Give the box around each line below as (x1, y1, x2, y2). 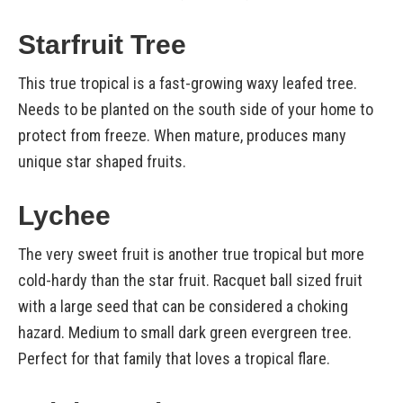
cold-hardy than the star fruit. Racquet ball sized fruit (18, 271, 363, 290)
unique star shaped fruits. (18, 152, 186, 171)
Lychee (18, 201, 111, 230)
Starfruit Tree (18, 30, 186, 59)
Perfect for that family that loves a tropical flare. (18, 349, 330, 368)
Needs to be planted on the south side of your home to (18, 100, 373, 119)
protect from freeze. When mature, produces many (18, 126, 346, 145)
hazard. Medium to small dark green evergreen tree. (18, 323, 352, 342)
